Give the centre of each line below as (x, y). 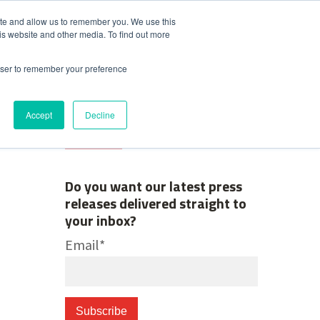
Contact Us (210, 39)
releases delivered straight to (155, 203)
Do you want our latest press (153, 186)
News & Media (61, 45)
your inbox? (100, 220)
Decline (100, 115)
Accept (39, 115)
